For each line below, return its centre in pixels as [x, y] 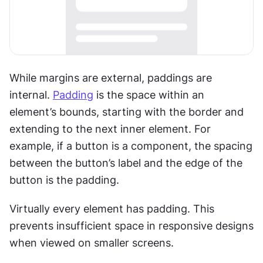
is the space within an [149, 95]
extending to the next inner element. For [110, 129]
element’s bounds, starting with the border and [127, 112]
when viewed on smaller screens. [92, 243]
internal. [31, 95]
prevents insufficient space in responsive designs [131, 226]
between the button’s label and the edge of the [126, 163]
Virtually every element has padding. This [112, 209]
